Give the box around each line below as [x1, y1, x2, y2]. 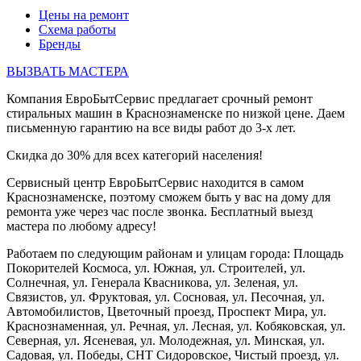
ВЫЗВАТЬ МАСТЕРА [6, 64, 129, 78]
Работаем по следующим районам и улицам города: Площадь [6, 246, 343, 260]
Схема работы [39, 22, 116, 36]
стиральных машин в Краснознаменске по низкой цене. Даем [6, 106, 345, 120]
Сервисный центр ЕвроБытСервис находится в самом [6, 175, 304, 189]
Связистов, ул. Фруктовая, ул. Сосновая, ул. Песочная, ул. [6, 289, 325, 304]
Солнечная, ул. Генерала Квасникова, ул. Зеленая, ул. [6, 275, 298, 289]
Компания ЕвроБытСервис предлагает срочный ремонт [6, 91, 313, 106]
